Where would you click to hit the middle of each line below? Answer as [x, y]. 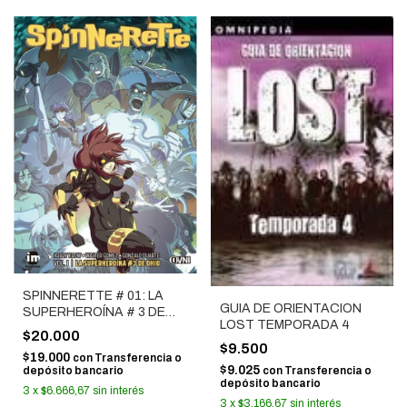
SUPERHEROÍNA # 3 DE [94, 313]
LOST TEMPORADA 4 [284, 325]
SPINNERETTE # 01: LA [93, 296]
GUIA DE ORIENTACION [290, 309]
